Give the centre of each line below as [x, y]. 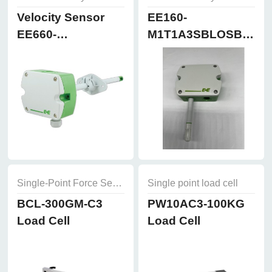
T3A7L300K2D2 [60, 51]
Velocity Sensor [60, 17]
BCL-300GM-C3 [59, 204]
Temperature [182, 68]
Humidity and [184, 51]
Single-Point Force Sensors [117, 183]
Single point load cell [192, 183]
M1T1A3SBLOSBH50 [206, 34]
